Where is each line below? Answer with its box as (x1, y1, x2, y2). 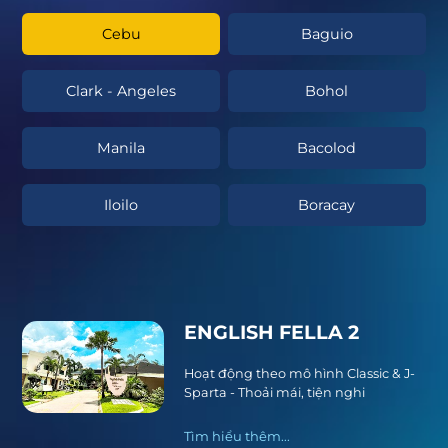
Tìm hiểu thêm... (183, 428, 290, 445)
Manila (97, 139, 146, 158)
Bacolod (297, 139, 357, 158)
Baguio (300, 25, 353, 44)
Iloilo (104, 196, 139, 215)
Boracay (298, 196, 356, 215)
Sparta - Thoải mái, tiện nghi (183, 385, 365, 401)
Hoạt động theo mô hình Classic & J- (183, 366, 415, 382)
